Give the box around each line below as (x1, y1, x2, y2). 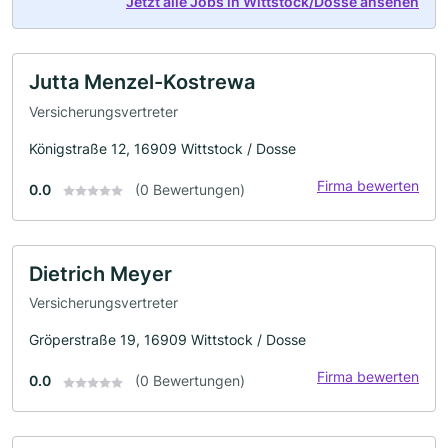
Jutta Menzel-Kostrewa (29, 69, 255, 94)
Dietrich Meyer (29, 261, 172, 286)
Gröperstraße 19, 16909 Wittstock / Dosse (29, 331, 306, 349)
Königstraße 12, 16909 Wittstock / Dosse (29, 139, 296, 157)
